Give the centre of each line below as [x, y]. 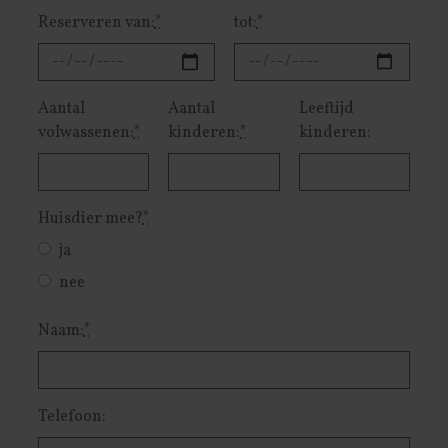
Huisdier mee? [90, 218]
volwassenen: [85, 132]
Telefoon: [71, 416]
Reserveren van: [96, 22]
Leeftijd [326, 108]
